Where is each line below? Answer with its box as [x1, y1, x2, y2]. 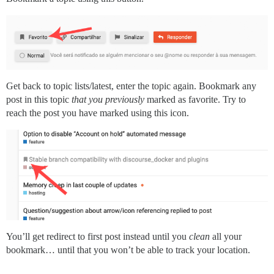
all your [210, 231, 242, 242]
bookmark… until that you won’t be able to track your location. [6, 244, 250, 255]
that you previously [72, 94, 144, 105]
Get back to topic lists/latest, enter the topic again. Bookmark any [6, 80, 256, 91]
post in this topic [6, 94, 72, 105]
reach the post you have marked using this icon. [6, 107, 189, 118]
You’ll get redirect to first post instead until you [6, 231, 189, 242]
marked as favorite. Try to [144, 94, 246, 105]
